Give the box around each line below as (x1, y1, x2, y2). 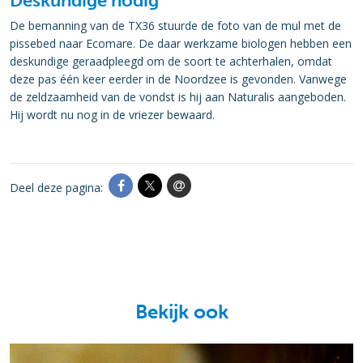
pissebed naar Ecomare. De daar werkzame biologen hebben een (10, 36, 352, 51)
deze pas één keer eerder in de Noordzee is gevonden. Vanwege (10, 71, 347, 87)
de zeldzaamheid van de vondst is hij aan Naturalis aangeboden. (10, 89, 346, 105)
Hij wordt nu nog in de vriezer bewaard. (10, 107, 215, 122)
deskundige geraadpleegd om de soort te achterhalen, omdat (10, 53, 332, 69)
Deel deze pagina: (10, 180, 103, 195)
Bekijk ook (135, 300, 228, 323)
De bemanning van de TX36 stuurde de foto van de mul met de (10, 18, 341, 33)
